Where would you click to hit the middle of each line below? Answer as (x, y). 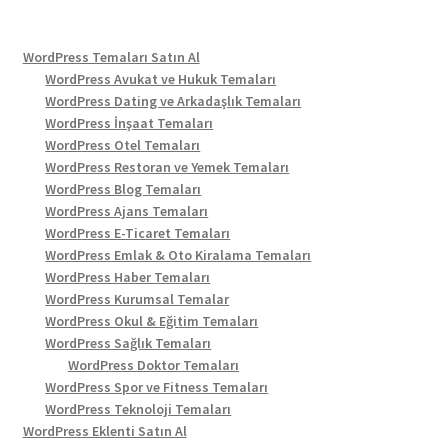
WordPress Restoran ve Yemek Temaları (167, 167)
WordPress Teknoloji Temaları (138, 409)
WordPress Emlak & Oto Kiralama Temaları (178, 255)
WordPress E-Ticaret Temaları (138, 233)
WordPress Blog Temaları (123, 189)
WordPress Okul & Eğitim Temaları (152, 321)
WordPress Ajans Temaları (127, 211)
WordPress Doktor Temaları (153, 365)
